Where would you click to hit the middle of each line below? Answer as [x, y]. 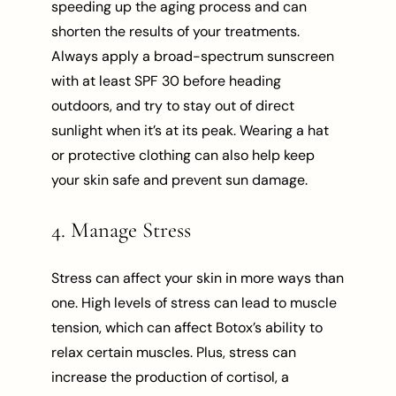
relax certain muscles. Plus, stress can [174, 353]
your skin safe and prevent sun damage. [180, 180]
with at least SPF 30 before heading [167, 81]
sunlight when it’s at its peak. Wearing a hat [190, 131]
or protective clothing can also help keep [183, 156]
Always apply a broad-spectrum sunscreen [193, 57]
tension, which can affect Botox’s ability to [187, 328]
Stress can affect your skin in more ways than [198, 278]
